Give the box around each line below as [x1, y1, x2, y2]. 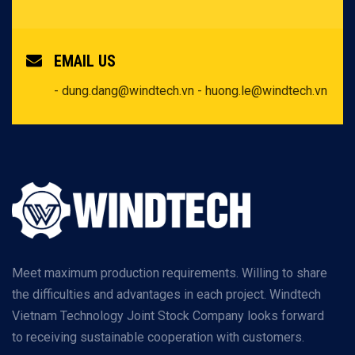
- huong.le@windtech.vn [197, 83, 327, 99]
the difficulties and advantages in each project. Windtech [12, 286, 321, 302]
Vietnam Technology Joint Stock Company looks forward [12, 307, 324, 323]
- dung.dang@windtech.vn [54, 83, 197, 99]
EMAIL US [54, 52, 116, 71]
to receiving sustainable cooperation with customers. [12, 329, 304, 345]
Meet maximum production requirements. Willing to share [12, 265, 327, 281]
